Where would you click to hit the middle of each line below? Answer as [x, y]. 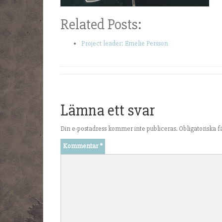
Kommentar [81, 146]
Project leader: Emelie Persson [125, 43]
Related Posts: [101, 25]
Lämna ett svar [108, 110]
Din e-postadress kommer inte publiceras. [119, 129]
